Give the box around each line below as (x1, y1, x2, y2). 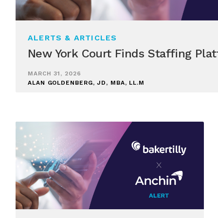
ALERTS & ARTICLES (28, 33, 117, 42)
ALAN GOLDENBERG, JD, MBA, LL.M (28, 79, 145, 87)
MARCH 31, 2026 (28, 70, 81, 77)
